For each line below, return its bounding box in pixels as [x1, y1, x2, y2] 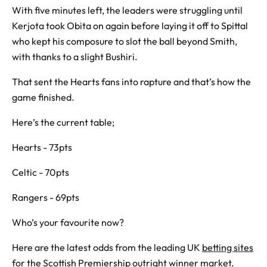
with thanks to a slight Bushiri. [12, 51, 138, 63]
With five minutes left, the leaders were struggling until [12, 4, 243, 17]
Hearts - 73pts [12, 141, 72, 154]
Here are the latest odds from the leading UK [12, 241, 202, 254]
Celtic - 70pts [12, 166, 69, 179]
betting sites [202, 241, 253, 254]
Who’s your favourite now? [12, 216, 124, 229]
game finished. [12, 91, 74, 104]
